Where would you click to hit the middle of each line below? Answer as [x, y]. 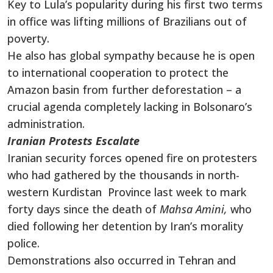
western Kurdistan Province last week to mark [127, 192]
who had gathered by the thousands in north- [123, 175]
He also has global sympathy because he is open [131, 55]
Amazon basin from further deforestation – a [124, 89]
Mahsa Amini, [195, 209]
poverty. [28, 38]
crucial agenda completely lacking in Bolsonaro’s [130, 106]
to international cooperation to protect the [118, 72]
